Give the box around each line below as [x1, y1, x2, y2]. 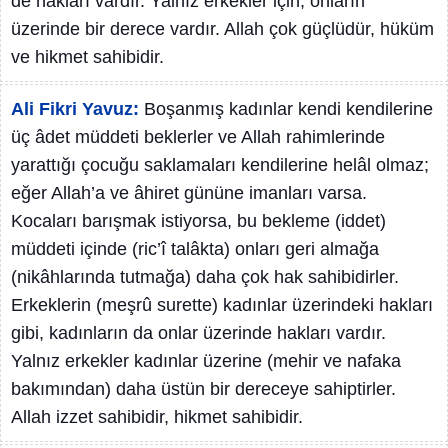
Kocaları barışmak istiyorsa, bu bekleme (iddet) [11, 211, 386, 231]
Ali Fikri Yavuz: [11, 99, 139, 119]
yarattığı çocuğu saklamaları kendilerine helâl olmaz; [11, 155, 429, 175]
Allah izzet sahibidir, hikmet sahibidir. [11, 407, 303, 427]
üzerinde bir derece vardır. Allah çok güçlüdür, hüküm [11, 19, 434, 39]
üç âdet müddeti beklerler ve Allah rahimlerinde [11, 127, 385, 147]
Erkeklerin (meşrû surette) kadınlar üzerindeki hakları [11, 295, 433, 315]
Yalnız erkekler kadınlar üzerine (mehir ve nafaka [11, 351, 401, 371]
